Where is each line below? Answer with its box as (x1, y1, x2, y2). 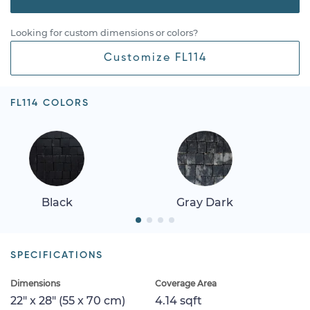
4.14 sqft (155, 293, 202, 307)
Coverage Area (155, 277, 217, 289)
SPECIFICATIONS (10, 250, 103, 260)
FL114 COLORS (10, 98, 89, 108)
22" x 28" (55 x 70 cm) (10, 293, 125, 307)
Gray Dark (176, 195, 233, 209)
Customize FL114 (103, 52, 207, 64)
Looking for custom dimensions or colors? (10, 27, 198, 38)
